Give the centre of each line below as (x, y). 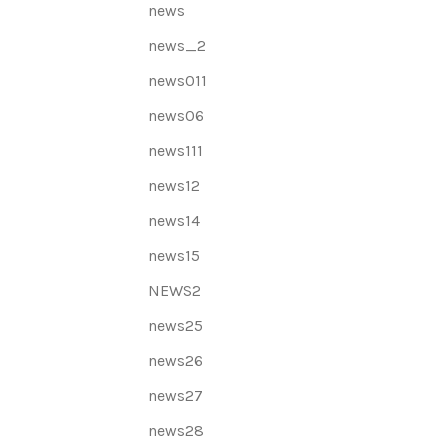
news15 (174, 255)
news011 (178, 80)
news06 (176, 115)
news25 (176, 325)
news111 (176, 150)
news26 (176, 360)
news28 (176, 430)
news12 (174, 185)
